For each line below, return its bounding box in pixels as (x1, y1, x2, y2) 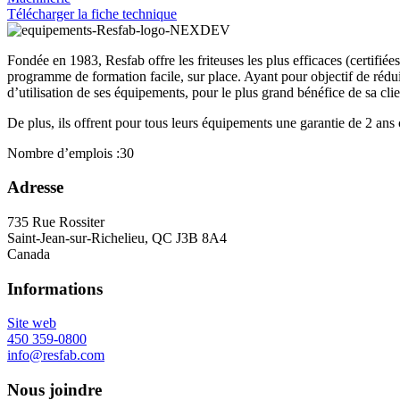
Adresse (7, 178, 63, 197)
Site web (7, 315, 56, 331)
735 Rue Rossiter (7, 214, 104, 229)
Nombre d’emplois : (7, 145, 120, 161)
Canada (7, 246, 50, 262)
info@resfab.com (7, 347, 104, 363)
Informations (7, 279, 103, 298)
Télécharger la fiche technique (7, 5, 177, 21)
